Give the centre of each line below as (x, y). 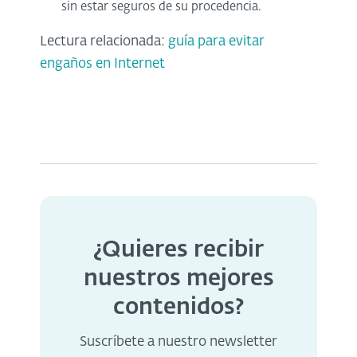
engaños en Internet (102, 64)
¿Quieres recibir (178, 250)
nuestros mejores (178, 279)
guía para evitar (216, 41)
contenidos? (178, 307)
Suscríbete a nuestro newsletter (178, 342)
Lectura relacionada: (104, 41)
